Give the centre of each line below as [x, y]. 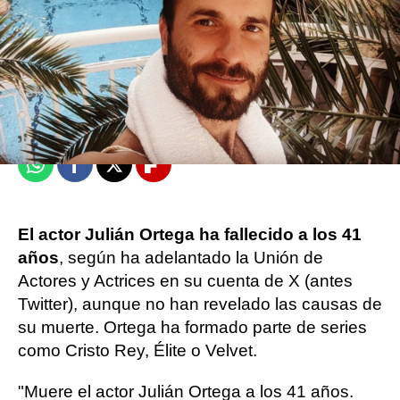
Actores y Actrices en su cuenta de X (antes [185, 281]
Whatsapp [71, 172]
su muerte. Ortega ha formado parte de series [192, 327]
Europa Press [75, 100]
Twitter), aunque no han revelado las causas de [200, 304]
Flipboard [187, 172]
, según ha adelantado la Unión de [191, 258]
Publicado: [58, 122]
